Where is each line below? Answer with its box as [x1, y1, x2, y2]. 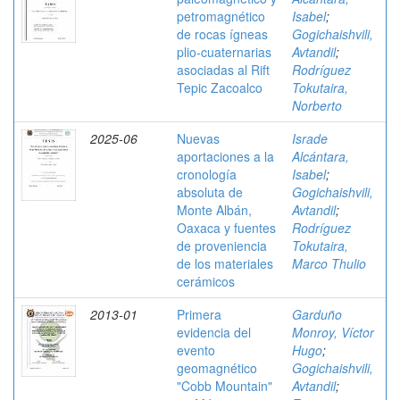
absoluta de [177, 183, 243, 201]
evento [177, 341, 215, 359]
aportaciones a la [177, 147, 274, 165]
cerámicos [177, 272, 235, 290]
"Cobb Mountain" [177, 377, 272, 395]
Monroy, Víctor [292, 323, 374, 341]
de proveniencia [177, 237, 267, 254]
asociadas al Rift [177, 61, 270, 79]
